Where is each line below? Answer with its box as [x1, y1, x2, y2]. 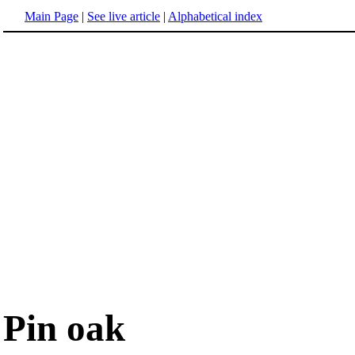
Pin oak [3, 307, 125, 349]
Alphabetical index [168, 10, 262, 23]
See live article [87, 10, 160, 23]
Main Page [25, 10, 78, 23]
